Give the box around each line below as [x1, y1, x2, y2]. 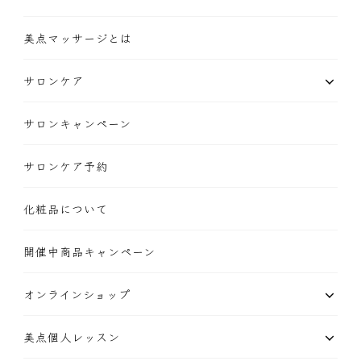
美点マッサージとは [23, 30, 132, 47]
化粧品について [23, 201, 108, 218]
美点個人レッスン [23, 329, 120, 346]
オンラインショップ [23, 286, 131, 303]
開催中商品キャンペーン [23, 243, 156, 260]
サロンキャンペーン [23, 115, 131, 132]
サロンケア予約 [23, 158, 108, 175]
